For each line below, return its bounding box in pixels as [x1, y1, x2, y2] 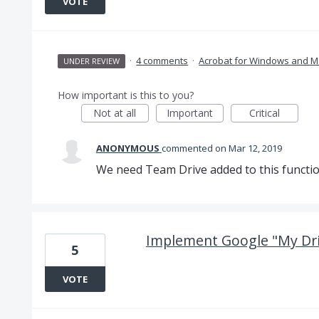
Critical [249, 106, 280, 120]
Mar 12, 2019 [228, 142, 282, 155]
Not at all [93, 106, 137, 120]
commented [161, 142, 215, 155]
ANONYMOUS [95, 142, 159, 155]
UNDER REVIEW [63, 56, 120, 66]
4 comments [136, 54, 189, 67]
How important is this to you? [57, 88, 194, 102]
